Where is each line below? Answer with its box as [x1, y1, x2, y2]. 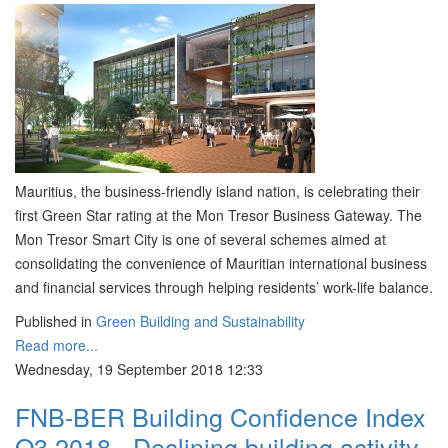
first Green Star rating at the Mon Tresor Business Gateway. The [15, 205, 422, 225]
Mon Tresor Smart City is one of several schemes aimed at [15, 229, 386, 249]
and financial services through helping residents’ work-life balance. [15, 277, 433, 297]
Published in [15, 311, 92, 331]
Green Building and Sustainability [96, 311, 305, 331]
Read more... [15, 335, 98, 355]
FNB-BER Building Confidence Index [15, 398, 426, 434]
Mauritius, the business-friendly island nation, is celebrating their [15, 181, 420, 201]
